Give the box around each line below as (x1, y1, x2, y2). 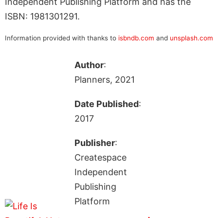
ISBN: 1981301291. (5, 11, 80, 21)
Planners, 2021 (74, 74, 135, 85)
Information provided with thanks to (5, 34, 118, 42)
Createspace (74, 152, 127, 163)
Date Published (74, 98, 139, 109)
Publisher (74, 137, 115, 148)
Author (74, 59, 104, 70)
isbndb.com (118, 34, 154, 42)
